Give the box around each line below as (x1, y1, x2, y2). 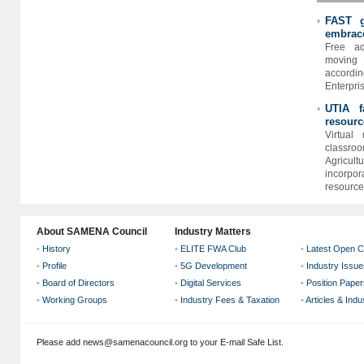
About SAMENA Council (37, 226, 147, 237)
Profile (42, 261, 67, 271)
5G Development (180, 261, 247, 271)
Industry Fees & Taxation (180, 295, 279, 305)
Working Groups (42, 295, 107, 305)
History (42, 244, 71, 253)
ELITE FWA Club (180, 244, 246, 253)
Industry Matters (175, 226, 251, 237)
